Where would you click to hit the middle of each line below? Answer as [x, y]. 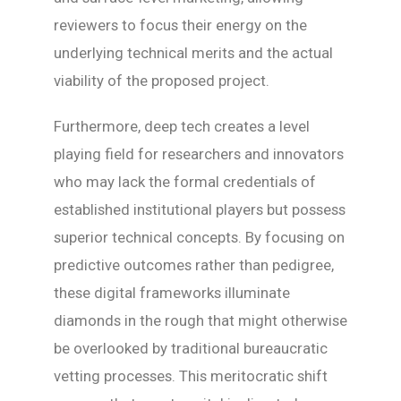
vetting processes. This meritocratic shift [191, 376]
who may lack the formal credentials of [185, 182]
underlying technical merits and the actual [193, 53]
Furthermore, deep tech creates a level [182, 127]
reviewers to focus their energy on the [180, 26]
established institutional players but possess [200, 210]
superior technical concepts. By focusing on [199, 238]
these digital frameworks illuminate [172, 293]
